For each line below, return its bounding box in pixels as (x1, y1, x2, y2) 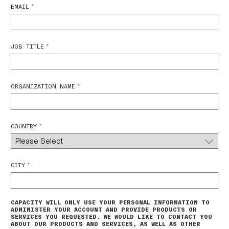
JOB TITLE (11, 43, 44, 50)
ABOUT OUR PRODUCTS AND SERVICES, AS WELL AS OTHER (11, 220, 200, 227)
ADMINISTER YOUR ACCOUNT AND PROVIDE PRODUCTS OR (11, 206, 197, 213)
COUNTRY (11, 123, 37, 130)
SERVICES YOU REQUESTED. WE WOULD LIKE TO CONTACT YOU (11, 213, 212, 220)
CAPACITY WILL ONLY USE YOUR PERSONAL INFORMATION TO (11, 199, 210, 206)
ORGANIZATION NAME (11, 83, 75, 90)
